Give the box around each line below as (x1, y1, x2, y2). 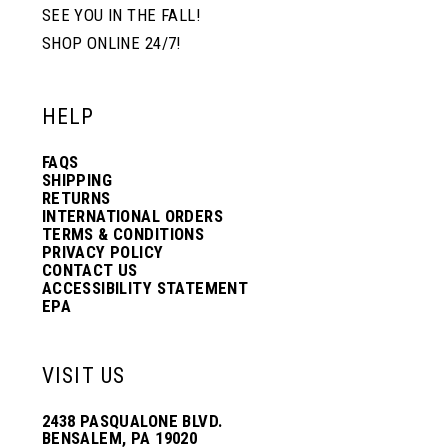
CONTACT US (41, 259, 138, 280)
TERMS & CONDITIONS (41, 223, 205, 244)
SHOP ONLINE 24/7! (41, 32, 181, 53)
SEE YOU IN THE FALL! (41, 4, 200, 25)
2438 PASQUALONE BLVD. (41, 410, 223, 431)
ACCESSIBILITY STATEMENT (41, 277, 249, 298)
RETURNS (41, 187, 111, 208)
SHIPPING (41, 169, 113, 190)
